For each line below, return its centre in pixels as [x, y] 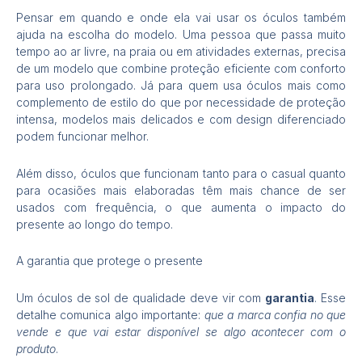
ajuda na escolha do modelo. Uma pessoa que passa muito [181, 35]
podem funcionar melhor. [82, 137]
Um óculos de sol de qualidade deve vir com [141, 297]
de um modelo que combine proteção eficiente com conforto [181, 69]
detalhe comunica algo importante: [110, 314]
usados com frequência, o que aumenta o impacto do [181, 207]
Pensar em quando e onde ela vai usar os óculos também [181, 18]
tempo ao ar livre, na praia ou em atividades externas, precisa [181, 52]
